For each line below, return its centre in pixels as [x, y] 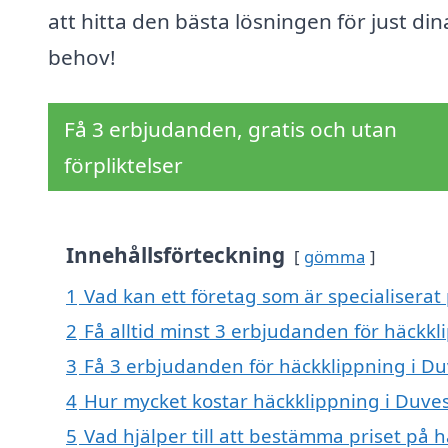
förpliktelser [123, 165]
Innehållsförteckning [175, 255]
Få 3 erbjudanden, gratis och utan [230, 129]
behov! [82, 57]
